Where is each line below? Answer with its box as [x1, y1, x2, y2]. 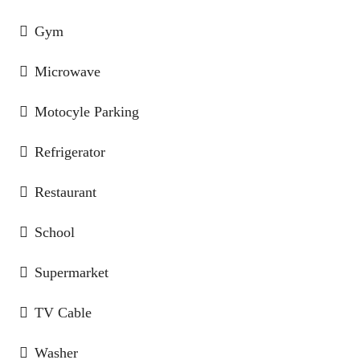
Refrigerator [35, 144, 105, 160]
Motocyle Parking [35, 104, 139, 120]
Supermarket [35, 264, 108, 280]
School [35, 224, 75, 240]
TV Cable [35, 305, 92, 321]
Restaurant [35, 184, 96, 200]
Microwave [35, 63, 100, 80]
